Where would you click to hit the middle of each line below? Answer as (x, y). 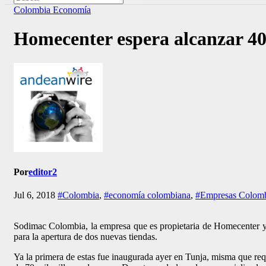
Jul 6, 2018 (36, 195)
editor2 (43, 172)
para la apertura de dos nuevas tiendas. (85, 237)
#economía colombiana (147, 195)
